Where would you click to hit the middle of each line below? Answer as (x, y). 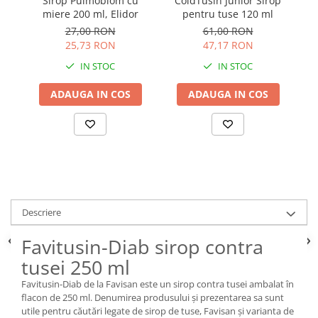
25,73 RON (90, 45)
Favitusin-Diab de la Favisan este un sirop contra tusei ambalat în (158, 284)
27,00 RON (90, 31)
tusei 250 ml (76, 267)
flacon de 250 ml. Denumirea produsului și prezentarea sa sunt (153, 297)
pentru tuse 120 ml (228, 13)
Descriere (42, 212)
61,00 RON (228, 31)
